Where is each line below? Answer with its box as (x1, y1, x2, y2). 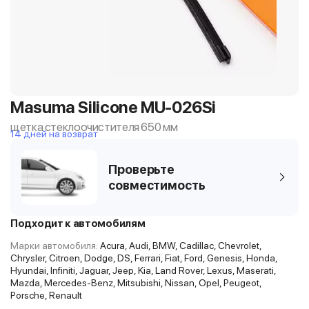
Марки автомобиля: (10, 240, 98, 251)
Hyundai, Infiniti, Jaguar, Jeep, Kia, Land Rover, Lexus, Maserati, (10, 265, 276, 276)
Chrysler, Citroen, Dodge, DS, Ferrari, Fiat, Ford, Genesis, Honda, (10, 252, 277, 263)
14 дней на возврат (10, 128, 98, 139)
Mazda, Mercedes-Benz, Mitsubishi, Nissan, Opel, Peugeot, (10, 277, 261, 288)
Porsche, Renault (10, 290, 82, 301)
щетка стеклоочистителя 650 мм (10, 120, 178, 134)
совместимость (108, 178, 206, 192)
